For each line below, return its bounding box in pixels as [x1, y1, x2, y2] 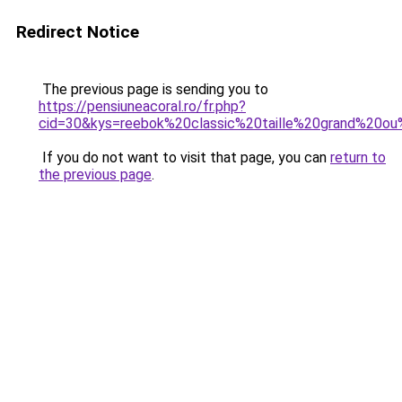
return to [330, 149, 386, 166]
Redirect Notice [16, 22, 139, 42]
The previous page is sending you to [39, 81, 268, 98]
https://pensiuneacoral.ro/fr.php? [39, 98, 246, 115]
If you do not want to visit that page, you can [39, 149, 330, 166]
